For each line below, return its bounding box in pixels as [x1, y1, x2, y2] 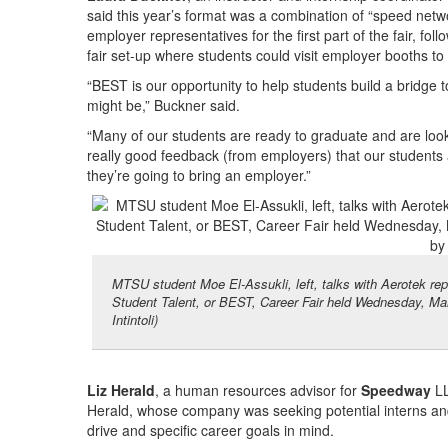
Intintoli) [112, 310, 158, 330]
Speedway [361, 380, 431, 401]
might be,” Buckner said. [87, 95, 240, 116]
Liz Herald [87, 380, 155, 401]
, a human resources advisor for [155, 380, 361, 401]
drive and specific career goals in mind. [87, 420, 334, 441]
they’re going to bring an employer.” [87, 165, 311, 186]
